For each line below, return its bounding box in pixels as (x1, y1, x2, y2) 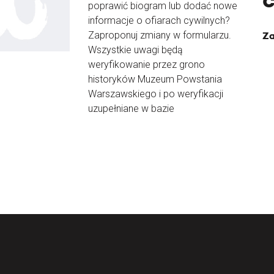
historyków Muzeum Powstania (88, 73, 222, 85)
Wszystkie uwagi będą (88, 44, 183, 56)
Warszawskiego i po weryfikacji (88, 88, 223, 100)
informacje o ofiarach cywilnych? (88, 15, 230, 26)
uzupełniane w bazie (88, 103, 174, 114)
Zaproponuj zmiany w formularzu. (88, 29, 231, 41)
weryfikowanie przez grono (88, 59, 205, 70)
